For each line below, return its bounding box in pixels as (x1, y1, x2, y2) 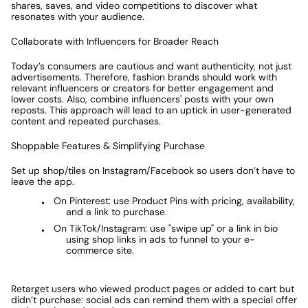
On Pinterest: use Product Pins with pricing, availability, (54, 195, 295, 207)
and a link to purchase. (66, 206, 170, 218)
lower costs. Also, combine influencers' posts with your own (11, 93, 274, 105)
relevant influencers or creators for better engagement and (11, 82, 274, 94)
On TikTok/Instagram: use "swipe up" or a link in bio (54, 222, 278, 234)
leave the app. (11, 175, 74, 188)
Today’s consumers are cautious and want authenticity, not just (11, 60, 291, 72)
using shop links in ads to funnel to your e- (66, 233, 255, 245)
